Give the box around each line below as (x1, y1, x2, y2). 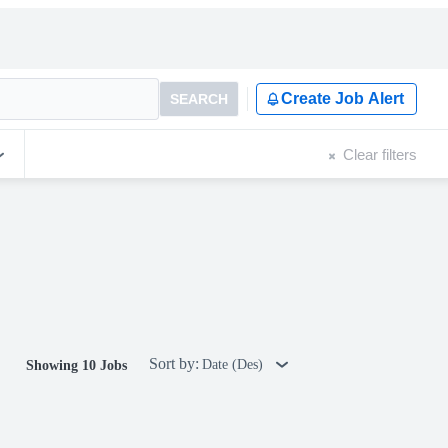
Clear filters (343, 145, 417, 163)
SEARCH (170, 91, 228, 107)
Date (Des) (202, 357, 267, 372)
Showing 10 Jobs (26, 358, 127, 373)
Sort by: (149, 355, 199, 372)
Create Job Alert (281, 90, 404, 107)
